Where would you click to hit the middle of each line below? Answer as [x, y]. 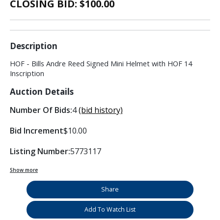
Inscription [27, 74]
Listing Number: [40, 151]
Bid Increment [37, 131]
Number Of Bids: [41, 110]
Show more [24, 170]
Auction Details [42, 92]
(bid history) [101, 110]
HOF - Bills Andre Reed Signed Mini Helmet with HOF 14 [101, 64]
